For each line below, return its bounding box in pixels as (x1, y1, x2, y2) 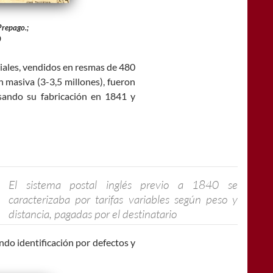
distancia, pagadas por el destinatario (9, 207, 177, 222)
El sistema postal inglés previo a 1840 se (9, 177, 238, 193)
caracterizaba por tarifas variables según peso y (9, 192, 238, 207)
